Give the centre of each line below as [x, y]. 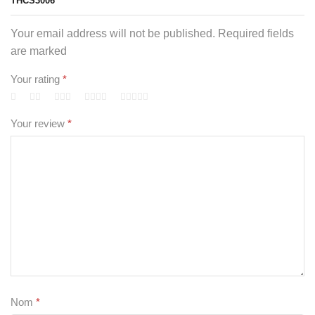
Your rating [37, 80]
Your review [39, 124]
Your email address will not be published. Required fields [152, 33]
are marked [39, 51]
